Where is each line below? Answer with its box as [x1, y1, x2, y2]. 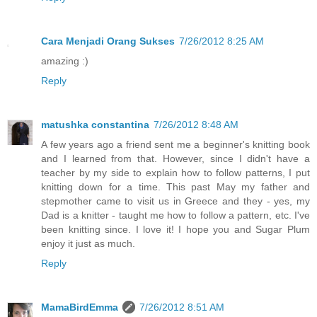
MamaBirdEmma [41, 301, 118, 313]
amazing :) [41, 55, 88, 67]
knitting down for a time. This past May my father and [41, 181, 310, 193]
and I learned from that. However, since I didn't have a [41, 153, 310, 165]
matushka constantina [41, 119, 149, 131]
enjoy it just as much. [41, 238, 135, 250]
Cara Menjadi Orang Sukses [41, 35, 175, 47]
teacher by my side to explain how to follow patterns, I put [41, 167, 310, 179]
